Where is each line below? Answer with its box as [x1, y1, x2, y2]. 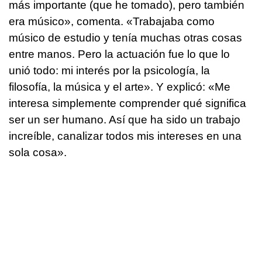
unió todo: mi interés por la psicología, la [9, 64, 210, 77]
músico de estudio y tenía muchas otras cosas [9, 32, 242, 44]
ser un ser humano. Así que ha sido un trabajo [9, 113, 240, 126]
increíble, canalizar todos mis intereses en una [9, 130, 242, 143]
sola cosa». [9, 146, 67, 159]
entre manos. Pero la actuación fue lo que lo [9, 48, 230, 61]
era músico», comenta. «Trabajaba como [9, 15, 215, 28]
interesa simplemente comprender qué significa [9, 97, 246, 110]
